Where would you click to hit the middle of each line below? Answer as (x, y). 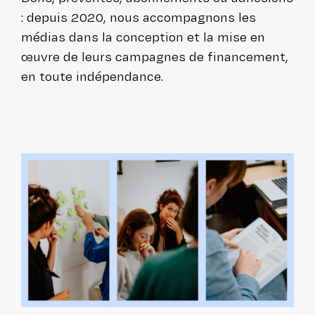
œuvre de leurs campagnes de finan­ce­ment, (155, 57)
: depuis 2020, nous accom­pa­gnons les (139, 18)
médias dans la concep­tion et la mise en (143, 37)
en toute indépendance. (92, 77)
